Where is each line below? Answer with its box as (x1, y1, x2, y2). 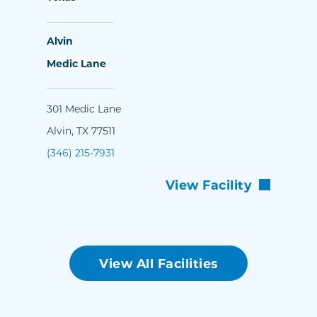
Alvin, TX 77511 (47, 124, 115, 138)
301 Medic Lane (47, 102, 121, 116)
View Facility (165, 176, 252, 194)
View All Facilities (99, 255, 218, 272)
